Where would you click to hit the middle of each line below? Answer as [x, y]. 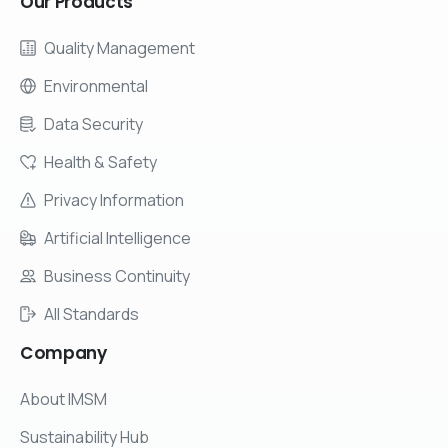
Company [63, 353]
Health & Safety [100, 161]
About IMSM [63, 399]
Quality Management [119, 47]
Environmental [96, 85]
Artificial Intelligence [117, 237]
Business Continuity [117, 275]
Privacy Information [114, 199]
